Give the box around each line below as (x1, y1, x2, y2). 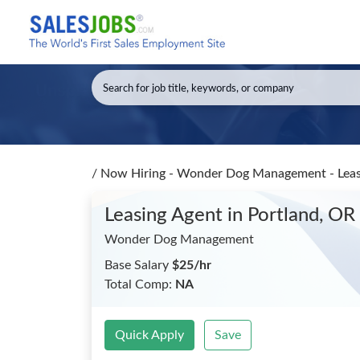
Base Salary (104, 259, 172, 272)
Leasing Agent (104, 206, 227, 225)
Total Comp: (104, 278, 175, 291)
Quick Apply (115, 329, 184, 342)
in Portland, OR (227, 206, 355, 225)
